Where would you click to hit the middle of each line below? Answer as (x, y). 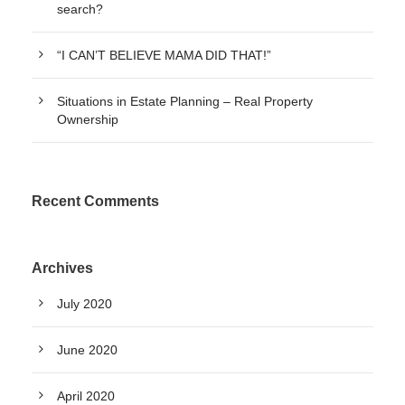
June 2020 (87, 350)
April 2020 (86, 396)
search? (80, 9)
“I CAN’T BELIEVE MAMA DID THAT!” (164, 55)
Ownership (88, 119)
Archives (62, 268)
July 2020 (85, 304)
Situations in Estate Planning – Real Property (185, 101)
